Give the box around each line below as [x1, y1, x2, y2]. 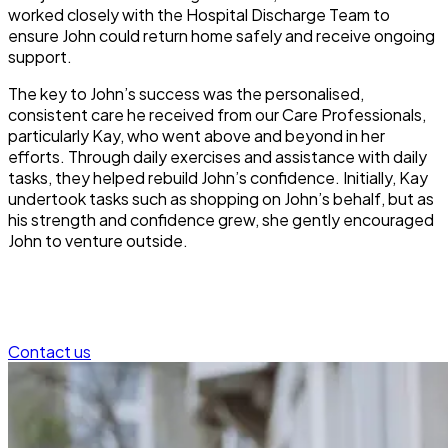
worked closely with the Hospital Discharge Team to [8, 3, 390, 25]
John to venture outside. [8, 229, 188, 251]
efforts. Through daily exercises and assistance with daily [8, 145, 427, 167]
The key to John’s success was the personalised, [8, 82, 364, 104]
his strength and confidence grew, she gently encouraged [8, 208, 434, 230]
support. [8, 45, 72, 67]
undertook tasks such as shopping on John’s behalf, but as [8, 187, 434, 209]
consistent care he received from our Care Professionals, [8, 103, 426, 125]
